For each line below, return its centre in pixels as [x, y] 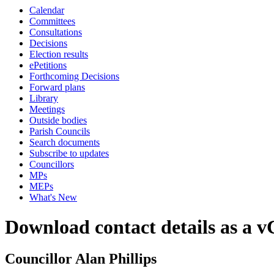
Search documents [65, 142]
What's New [53, 197]
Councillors [52, 164]
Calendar [47, 10]
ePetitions [48, 65]
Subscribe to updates [69, 153]
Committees [52, 21]
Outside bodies [58, 120]
